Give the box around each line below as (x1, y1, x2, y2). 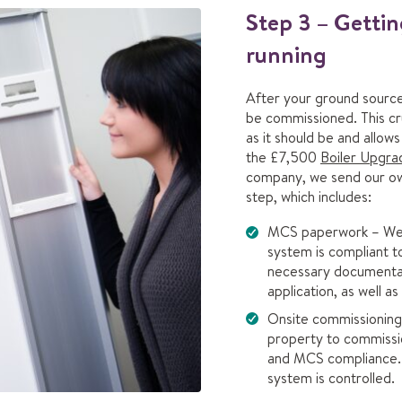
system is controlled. (267, 368, 395, 389)
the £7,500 (246, 146, 320, 167)
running (246, 37, 327, 70)
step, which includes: (246, 186, 371, 206)
